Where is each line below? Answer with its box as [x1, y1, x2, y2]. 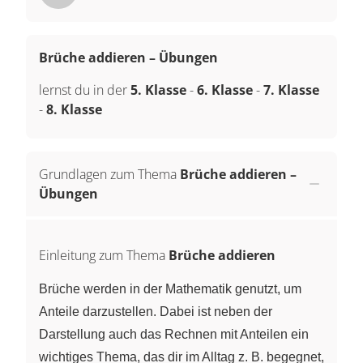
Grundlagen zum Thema [39, 164, 177, 183]
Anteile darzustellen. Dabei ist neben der [39, 304, 272, 318]
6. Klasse [197, 80, 253, 99]
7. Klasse [263, 80, 319, 99]
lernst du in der [39, 80, 130, 99]
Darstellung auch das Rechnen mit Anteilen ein [39, 327, 309, 341]
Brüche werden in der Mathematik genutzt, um [39, 281, 301, 296]
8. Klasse [46, 100, 102, 118]
